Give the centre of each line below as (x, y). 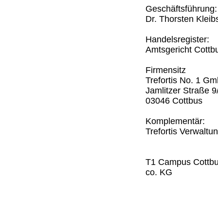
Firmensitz (166, 70)
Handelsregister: (177, 39)
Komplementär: (175, 121)
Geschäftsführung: (181, 9)
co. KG (159, 172)
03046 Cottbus (174, 101)
